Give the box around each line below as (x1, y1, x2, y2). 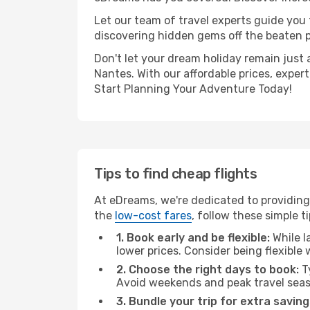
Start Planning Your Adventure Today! (94, 82, 292, 95)
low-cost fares (115, 209, 192, 222)
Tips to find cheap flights (94, 165, 257, 182)
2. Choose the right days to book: (116, 263, 299, 276)
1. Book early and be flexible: (116, 231, 270, 244)
